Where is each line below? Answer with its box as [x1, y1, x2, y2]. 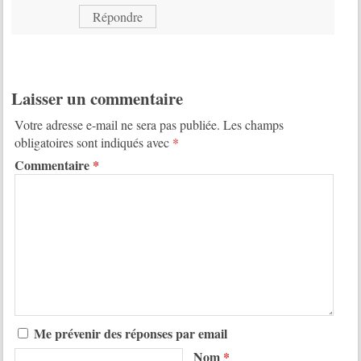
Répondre [92, 8, 143, 26]
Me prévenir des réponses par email [33, 324, 227, 343]
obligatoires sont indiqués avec [14, 133, 172, 151]
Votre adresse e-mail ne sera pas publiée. [14, 115, 220, 133]
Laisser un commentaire [11, 86, 184, 111]
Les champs [222, 115, 284, 133]
